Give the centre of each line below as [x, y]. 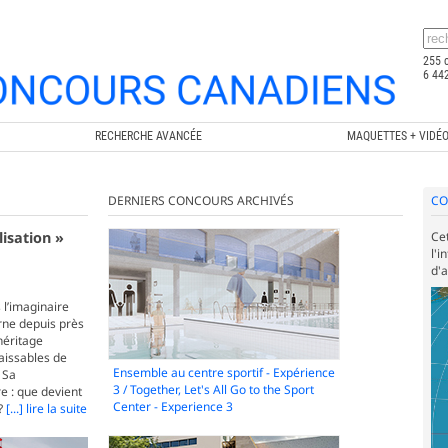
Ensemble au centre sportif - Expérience [223, 373]
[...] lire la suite [47, 409]
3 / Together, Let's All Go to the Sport [213, 390]
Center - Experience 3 [172, 407]
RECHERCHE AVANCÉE [148, 135]
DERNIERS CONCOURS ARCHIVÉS [200, 201]
